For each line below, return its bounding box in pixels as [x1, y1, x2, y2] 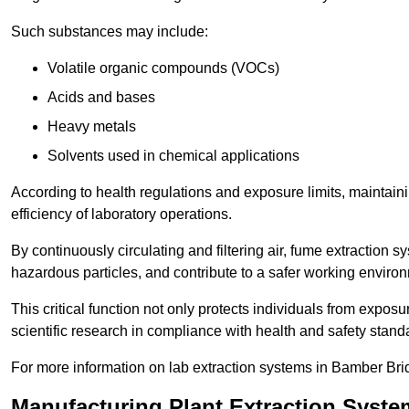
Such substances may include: [11, 24, 208, 40]
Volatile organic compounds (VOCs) [47, 60, 279, 77]
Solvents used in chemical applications [47, 148, 299, 164]
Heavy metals [47, 119, 136, 135]
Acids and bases [47, 89, 155, 106]
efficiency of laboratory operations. [11, 206, 232, 223]
